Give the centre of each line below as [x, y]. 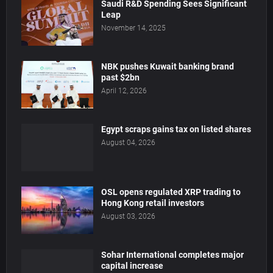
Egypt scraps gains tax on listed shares [176, 129]
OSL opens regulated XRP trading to [171, 192]
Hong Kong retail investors [153, 203]
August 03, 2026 [128, 216]
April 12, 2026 [124, 90]
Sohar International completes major [172, 254]
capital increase [132, 265]
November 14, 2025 [133, 28]
